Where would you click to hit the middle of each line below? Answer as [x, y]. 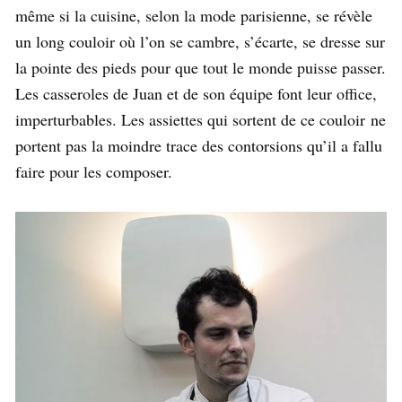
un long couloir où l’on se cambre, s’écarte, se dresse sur [200, 42]
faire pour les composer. [94, 172]
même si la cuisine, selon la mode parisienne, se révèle [194, 16]
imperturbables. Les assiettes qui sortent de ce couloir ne [201, 120]
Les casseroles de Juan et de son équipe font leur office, [196, 94]
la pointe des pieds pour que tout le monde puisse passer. [201, 68]
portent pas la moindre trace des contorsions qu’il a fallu [199, 146]
